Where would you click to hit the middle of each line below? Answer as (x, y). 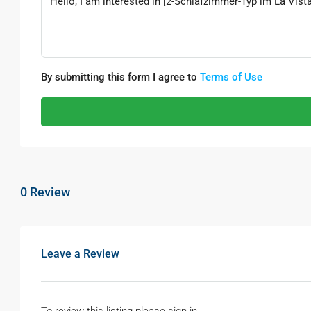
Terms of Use (231, 77)
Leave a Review (80, 254)
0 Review (45, 192)
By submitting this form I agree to (120, 77)
